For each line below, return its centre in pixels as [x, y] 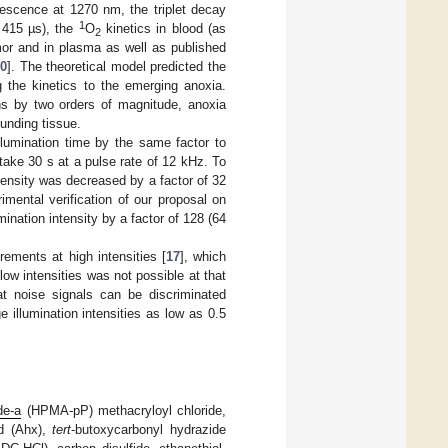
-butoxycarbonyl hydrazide [148, 429]
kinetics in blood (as [163, 28]
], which [203, 256]
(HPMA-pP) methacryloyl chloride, [124, 410]
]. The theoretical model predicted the [116, 66]
